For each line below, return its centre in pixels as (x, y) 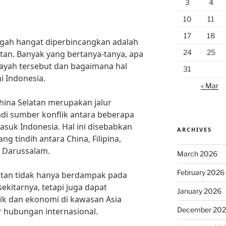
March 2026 (197, 154)
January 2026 (199, 191)
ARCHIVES (194, 129)
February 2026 (201, 172)
